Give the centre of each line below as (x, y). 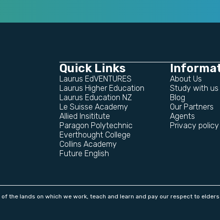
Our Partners (192, 107)
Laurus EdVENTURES (96, 79)
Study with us (194, 88)
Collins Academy (88, 144)
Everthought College (95, 135)
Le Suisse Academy (94, 107)
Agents (182, 116)
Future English (84, 153)
